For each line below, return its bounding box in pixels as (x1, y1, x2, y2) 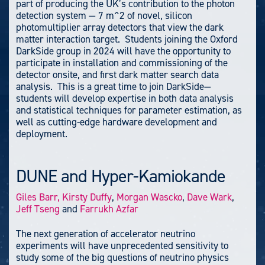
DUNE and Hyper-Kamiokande (16, 164, 225, 188)
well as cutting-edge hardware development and (16, 115, 217, 128)
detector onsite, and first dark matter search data (16, 67, 219, 81)
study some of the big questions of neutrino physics (16, 250, 229, 264)
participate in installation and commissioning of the (16, 56, 228, 69)
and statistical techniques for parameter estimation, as (16, 103, 242, 117)
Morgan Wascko (117, 190, 182, 204)
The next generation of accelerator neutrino (16, 227, 195, 240)
